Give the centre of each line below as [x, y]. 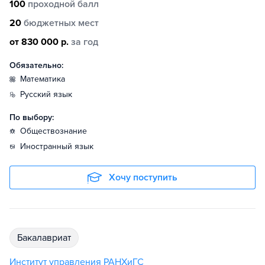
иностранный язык [60, 146]
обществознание [57, 131]
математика [46, 79]
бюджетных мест [61, 23]
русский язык [49, 94]
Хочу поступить [143, 177]
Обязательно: [36, 65]
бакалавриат [47, 238]
